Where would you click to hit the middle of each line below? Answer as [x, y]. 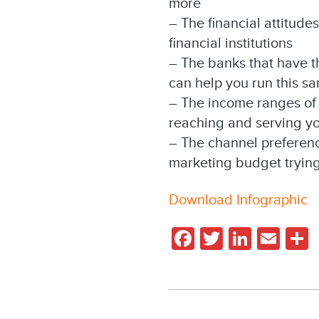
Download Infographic [238, 200]
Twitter [256, 238]
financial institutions [231, 43]
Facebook [244, 238]
